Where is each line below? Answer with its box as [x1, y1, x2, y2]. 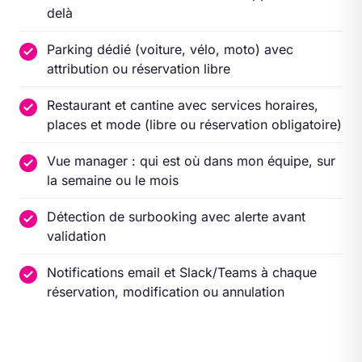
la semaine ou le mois [47, 172, 179, 188]
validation [47, 228, 106, 244]
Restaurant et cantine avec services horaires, [47, 97, 318, 113]
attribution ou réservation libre [47, 61, 230, 77]
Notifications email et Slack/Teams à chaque [47, 264, 317, 280]
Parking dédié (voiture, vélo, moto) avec [47, 41, 293, 57]
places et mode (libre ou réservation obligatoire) [47, 116, 342, 133]
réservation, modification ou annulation [47, 284, 284, 300]
